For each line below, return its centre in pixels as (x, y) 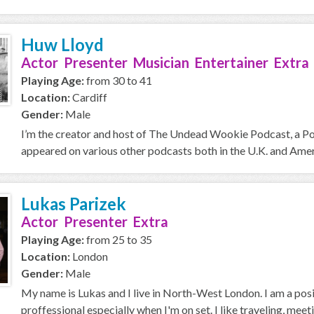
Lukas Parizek (74, 204)
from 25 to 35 (118, 239)
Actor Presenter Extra (95, 221)
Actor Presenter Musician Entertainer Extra (165, 62)
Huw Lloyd (62, 45)
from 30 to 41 (118, 80)
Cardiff (89, 97)
